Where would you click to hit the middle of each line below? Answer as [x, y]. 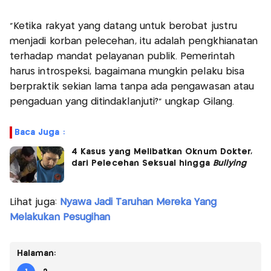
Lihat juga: [35, 202]
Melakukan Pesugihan [60, 217]
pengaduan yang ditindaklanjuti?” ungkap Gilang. [122, 102]
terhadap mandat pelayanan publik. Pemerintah [122, 56]
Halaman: [37, 253]
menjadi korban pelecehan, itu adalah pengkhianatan [134, 41]
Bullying [230, 163]
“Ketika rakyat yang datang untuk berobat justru [124, 26]
